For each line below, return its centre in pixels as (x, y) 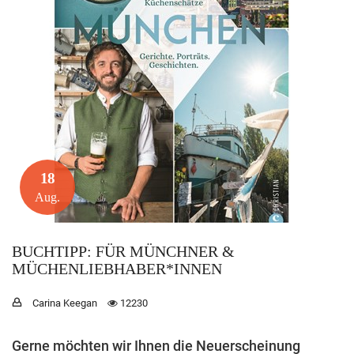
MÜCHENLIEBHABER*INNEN (117, 269)
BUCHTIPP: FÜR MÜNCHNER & (123, 251)
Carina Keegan (65, 303)
